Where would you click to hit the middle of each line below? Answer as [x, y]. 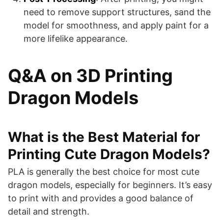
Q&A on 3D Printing [90, 76]
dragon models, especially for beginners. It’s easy [110, 185]
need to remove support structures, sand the [117, 12]
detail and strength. [49, 211]
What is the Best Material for [104, 137]
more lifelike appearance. [76, 39]
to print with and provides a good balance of [101, 198]
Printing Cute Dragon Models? [109, 154]
